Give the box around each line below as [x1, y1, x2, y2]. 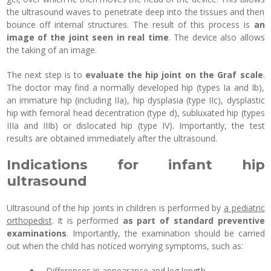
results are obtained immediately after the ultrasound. [6, 132, 217, 145]
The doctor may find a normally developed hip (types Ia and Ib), [6, 82, 265, 94]
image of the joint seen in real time [6, 31, 169, 44]
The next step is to [6, 69, 85, 81]
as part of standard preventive [122, 215, 265, 227]
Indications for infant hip [6, 156, 265, 174]
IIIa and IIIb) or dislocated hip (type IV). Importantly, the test [6, 120, 265, 132]
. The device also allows [168, 31, 265, 44]
